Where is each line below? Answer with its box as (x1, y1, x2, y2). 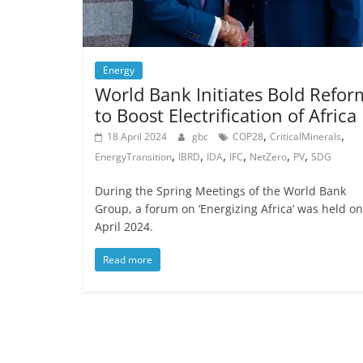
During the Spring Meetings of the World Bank (95, 182, 346, 199)
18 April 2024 (107, 129, 167, 143)
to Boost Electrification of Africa (95, 102, 357, 127)
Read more (103, 252, 152, 267)
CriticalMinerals (270, 129, 341, 143)
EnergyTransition (95, 149, 172, 164)
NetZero (250, 149, 287, 164)
